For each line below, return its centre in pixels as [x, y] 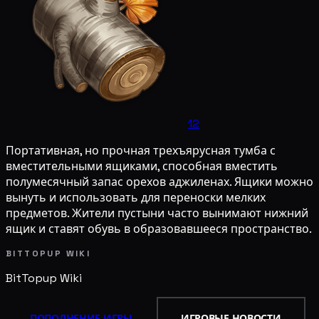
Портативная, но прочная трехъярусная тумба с [141, 150]
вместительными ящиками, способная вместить [142, 166]
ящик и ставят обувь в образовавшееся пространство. [159, 229]
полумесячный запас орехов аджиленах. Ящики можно [159, 182]
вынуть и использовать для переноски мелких [136, 197]
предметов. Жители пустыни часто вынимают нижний [157, 213]
